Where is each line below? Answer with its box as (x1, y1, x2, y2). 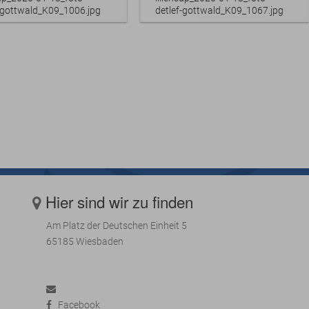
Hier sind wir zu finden (45, 190, 193, 212)
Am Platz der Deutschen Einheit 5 (46, 219, 187, 232)
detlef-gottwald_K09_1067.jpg (154, 4, 283, 17)
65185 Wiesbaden (46, 235, 123, 248)
